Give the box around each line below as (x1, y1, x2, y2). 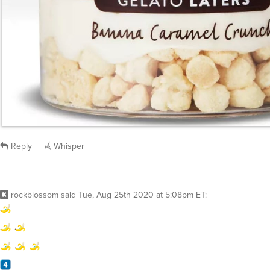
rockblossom (11, 189, 58, 201)
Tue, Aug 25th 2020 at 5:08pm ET (78, 189, 205, 201)
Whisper (51, 140, 84, 152)
